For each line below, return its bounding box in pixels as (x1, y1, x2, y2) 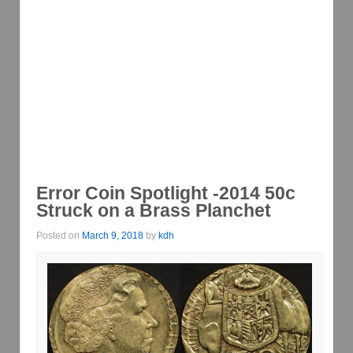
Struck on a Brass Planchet (36, 199, 271, 221)
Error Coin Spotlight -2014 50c (36, 182, 295, 203)
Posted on (36, 230, 82, 242)
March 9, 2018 (82, 230, 143, 242)
